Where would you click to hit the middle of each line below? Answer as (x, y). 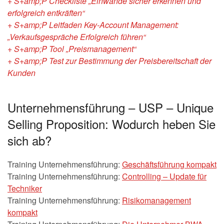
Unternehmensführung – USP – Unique (110, 107)
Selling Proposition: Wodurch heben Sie (111, 124)
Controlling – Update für (164, 176)
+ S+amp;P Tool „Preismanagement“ (72, 49)
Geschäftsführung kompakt (169, 164)
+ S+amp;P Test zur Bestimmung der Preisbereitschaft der (109, 61)
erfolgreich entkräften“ (46, 13)
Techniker (25, 188)
